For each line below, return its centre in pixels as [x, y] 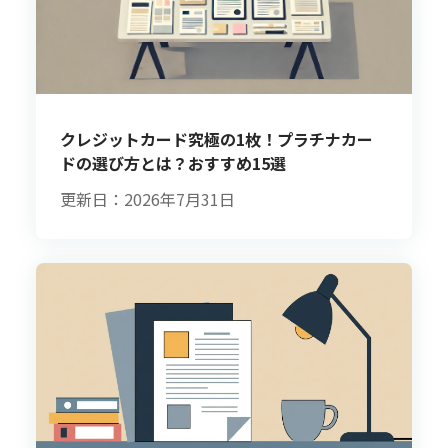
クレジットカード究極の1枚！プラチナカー [216, 139]
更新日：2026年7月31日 [147, 199]
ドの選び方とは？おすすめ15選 [173, 163]
